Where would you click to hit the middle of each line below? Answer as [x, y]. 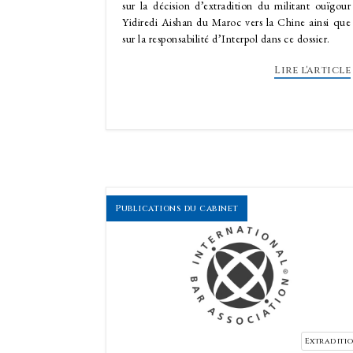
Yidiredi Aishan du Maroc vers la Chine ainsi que [236, 22]
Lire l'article [312, 70]
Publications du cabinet [177, 208]
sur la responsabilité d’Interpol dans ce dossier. [227, 39]
